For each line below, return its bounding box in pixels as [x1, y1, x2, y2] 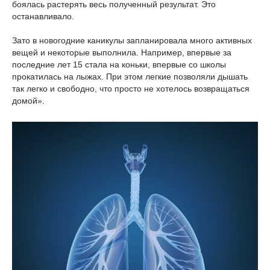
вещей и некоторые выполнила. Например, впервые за [12, 48, 231, 58]
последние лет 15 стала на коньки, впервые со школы [12, 60, 226, 70]
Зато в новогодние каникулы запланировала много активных [12, 36, 252, 46]
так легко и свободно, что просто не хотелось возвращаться [12, 84, 250, 94]
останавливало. [12, 11, 74, 22]
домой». [12, 96, 45, 106]
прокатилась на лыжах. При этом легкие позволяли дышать [12, 72, 248, 82]
